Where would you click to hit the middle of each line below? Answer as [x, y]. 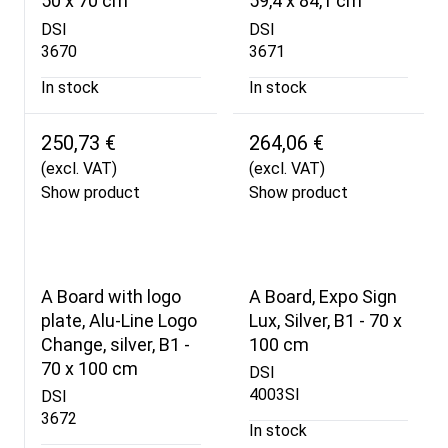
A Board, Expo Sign [322, 296]
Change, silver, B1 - [115, 344]
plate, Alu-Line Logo [119, 320]
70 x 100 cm [89, 368]
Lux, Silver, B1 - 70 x [325, 320]
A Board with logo [111, 296]
